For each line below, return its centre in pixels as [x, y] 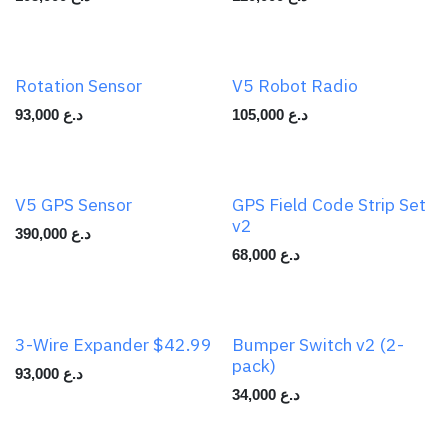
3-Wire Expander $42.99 [113, 344]
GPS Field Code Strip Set [328, 204]
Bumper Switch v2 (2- [317, 344]
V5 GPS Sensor [73, 204]
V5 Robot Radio [294, 85]
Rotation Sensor [78, 85]
